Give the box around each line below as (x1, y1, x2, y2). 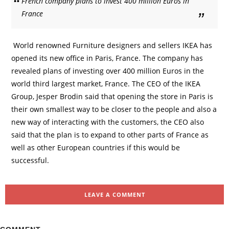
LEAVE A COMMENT (84, 191, 145, 198)
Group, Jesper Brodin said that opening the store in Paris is (11, 91, 213, 101)
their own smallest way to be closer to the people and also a (11, 104, 217, 114)
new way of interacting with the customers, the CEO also (11, 117, 204, 127)
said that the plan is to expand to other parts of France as (11, 130, 209, 140)
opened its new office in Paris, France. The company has (11, 53, 203, 63)
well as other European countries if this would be (11, 143, 180, 152)
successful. (11, 155, 49, 165)
